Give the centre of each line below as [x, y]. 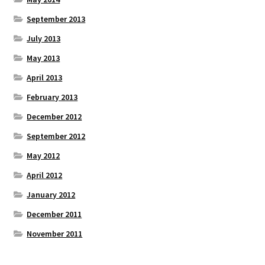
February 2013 [52, 97]
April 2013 [45, 77]
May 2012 [43, 155]
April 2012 [45, 175]
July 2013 [44, 38]
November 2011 [55, 233]
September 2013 [56, 19]
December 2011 [54, 214]
